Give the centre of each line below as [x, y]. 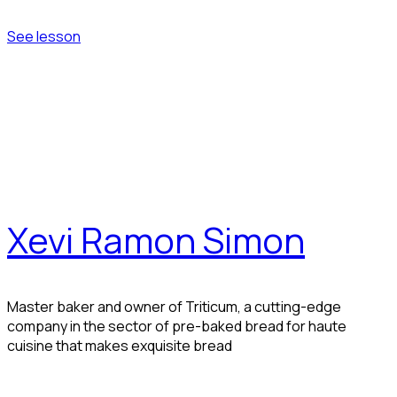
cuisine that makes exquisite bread [120, 345]
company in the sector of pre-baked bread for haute [177, 326]
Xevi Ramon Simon [156, 239]
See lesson [44, 36]
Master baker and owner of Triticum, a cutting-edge [174, 306]
